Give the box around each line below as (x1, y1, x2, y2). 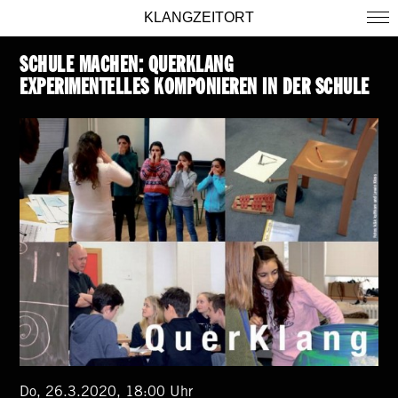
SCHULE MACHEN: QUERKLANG (20, 55, 234, 78)
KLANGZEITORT (144, 10, 254, 25)
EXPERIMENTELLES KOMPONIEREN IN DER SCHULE (20, 77, 370, 100)
